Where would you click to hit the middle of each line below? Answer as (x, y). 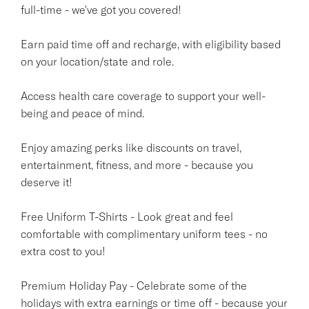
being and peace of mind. (82, 113)
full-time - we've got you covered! (101, 9)
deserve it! (47, 182)
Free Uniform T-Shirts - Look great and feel (127, 216)
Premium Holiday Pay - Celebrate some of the (134, 285)
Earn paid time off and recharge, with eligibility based (151, 44)
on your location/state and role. (97, 61)
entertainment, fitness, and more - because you (137, 165)
